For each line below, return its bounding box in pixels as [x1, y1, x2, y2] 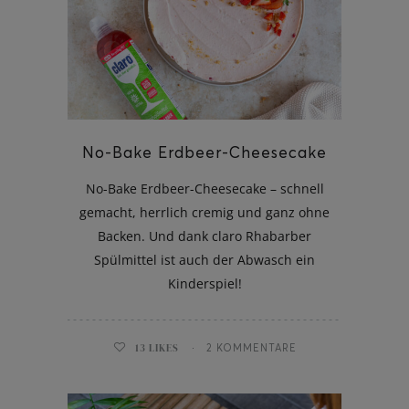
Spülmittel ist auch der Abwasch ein [94, 250, 315, 268]
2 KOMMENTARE [205, 341, 297, 354]
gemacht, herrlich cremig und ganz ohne [79, 203, 330, 221]
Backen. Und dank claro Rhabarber [98, 226, 311, 245]
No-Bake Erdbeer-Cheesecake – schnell [85, 179, 324, 197]
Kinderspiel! [167, 274, 242, 292]
